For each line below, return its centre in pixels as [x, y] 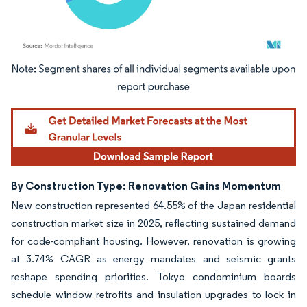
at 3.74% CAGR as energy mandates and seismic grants [153, 258]
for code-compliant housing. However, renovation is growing [153, 241]
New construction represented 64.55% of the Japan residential [153, 205]
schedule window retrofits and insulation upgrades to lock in [153, 294]
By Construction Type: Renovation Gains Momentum [146, 185]
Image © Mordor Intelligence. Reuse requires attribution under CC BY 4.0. [145, 71]
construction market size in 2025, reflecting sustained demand [153, 223]
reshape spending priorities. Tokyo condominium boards [153, 276]
